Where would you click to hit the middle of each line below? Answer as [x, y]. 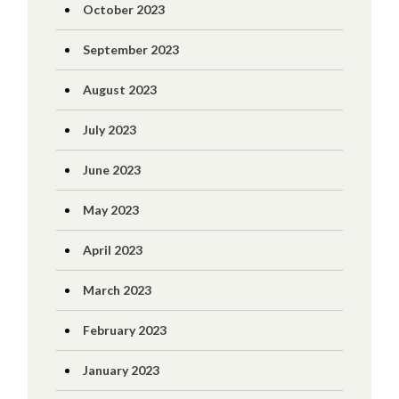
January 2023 [121, 370]
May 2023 [110, 210]
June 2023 [111, 170]
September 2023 [130, 49]
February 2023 [124, 330]
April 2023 [112, 250]
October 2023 [123, 9]
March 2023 [117, 290]
